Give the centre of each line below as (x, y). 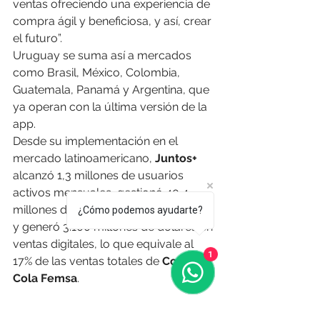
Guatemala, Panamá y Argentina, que (112, 90)
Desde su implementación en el (97, 141)
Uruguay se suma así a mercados (104, 56)
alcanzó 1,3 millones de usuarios (100, 176)
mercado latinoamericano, (84, 159)
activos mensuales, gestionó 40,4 (102, 193)
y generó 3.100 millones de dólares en (114, 227)
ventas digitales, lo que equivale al (105, 244)
